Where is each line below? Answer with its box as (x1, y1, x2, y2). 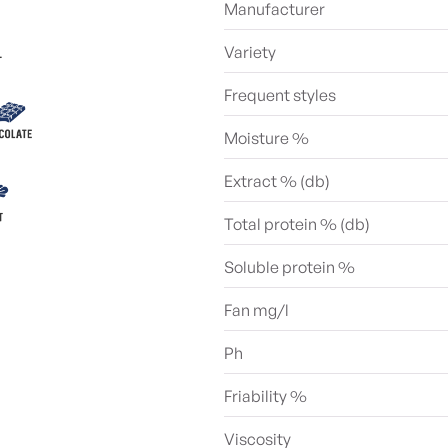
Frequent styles (224, 85, 336, 105)
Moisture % (224, 128, 309, 148)
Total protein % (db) (224, 214, 370, 234)
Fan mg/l (224, 300, 289, 320)
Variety (224, 42, 276, 62)
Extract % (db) (224, 171, 330, 191)
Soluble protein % (224, 257, 355, 277)
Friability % (224, 386, 307, 406)
